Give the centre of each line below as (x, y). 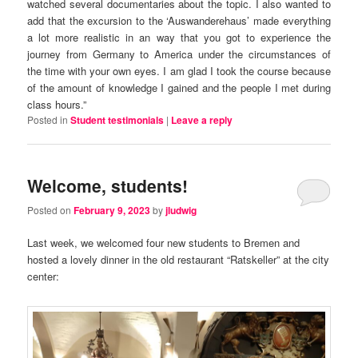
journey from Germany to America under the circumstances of (179, 54)
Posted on (51, 210)
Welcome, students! (108, 186)
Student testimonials (117, 119)
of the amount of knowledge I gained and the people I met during (179, 87)
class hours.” (57, 104)
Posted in (48, 119)
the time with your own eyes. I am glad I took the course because (179, 70)
